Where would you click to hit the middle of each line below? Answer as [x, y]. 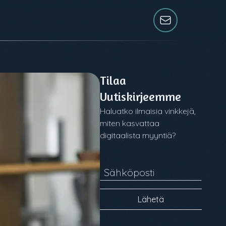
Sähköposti [129, 172]
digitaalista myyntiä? [138, 135]
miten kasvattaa [130, 123]
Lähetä [151, 199]
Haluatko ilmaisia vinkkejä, [148, 111]
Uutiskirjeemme [141, 97]
